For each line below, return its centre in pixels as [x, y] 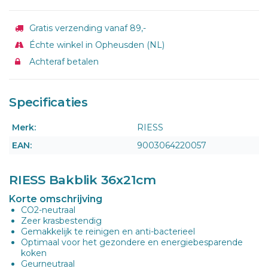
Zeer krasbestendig [61, 220]
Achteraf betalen [63, 61]
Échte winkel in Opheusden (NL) [96, 45]
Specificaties [48, 102]
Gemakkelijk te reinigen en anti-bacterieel [108, 231]
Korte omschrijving [56, 199]
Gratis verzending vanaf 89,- [86, 28]
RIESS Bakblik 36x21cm [83, 179]
